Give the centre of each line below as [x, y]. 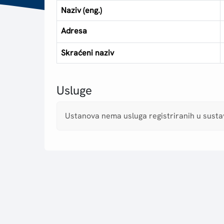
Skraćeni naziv [88, 53]
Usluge [74, 90]
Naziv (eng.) [82, 10]
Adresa [74, 31]
